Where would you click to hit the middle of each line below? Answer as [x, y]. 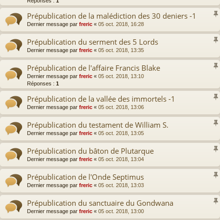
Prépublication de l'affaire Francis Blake [94, 68]
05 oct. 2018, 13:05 [121, 133]
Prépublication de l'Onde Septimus [85, 177]
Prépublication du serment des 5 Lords [93, 42]
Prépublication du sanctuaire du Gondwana [100, 203]
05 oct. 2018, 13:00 [121, 211]
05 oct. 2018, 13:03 [121, 185]
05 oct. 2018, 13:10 [121, 76]
